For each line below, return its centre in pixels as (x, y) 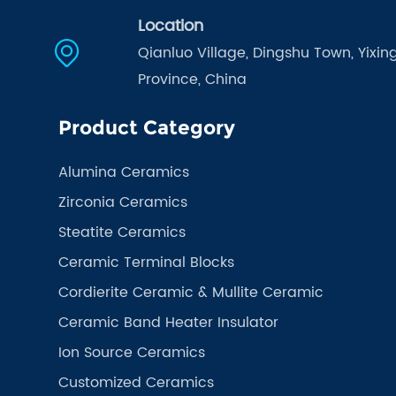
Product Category (147, 127)
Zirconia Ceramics (123, 202)
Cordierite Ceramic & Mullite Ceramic (191, 292)
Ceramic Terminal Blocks (146, 262)
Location (170, 26)
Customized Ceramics (136, 382)
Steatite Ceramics (122, 232)
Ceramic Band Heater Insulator (168, 322)
